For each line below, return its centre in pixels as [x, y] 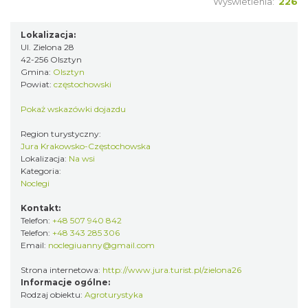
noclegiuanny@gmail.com [101, 245]
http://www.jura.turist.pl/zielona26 [172, 270]
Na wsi [82, 158]
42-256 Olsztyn [51, 59]
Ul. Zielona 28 [47, 47]
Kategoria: [42, 171]
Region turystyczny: [62, 134]
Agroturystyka [114, 295]
